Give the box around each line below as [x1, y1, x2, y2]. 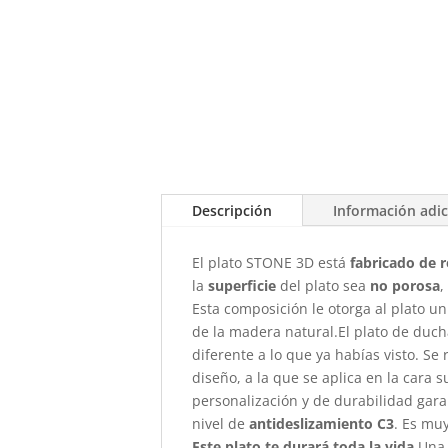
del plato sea [280, 275, 371, 295]
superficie [208, 275, 281, 295]
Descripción [192, 200, 273, 220]
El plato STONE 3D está [192, 252, 351, 272]
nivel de [192, 413, 250, 433]
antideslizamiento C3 [249, 413, 395, 433]
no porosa [370, 275, 441, 295]
